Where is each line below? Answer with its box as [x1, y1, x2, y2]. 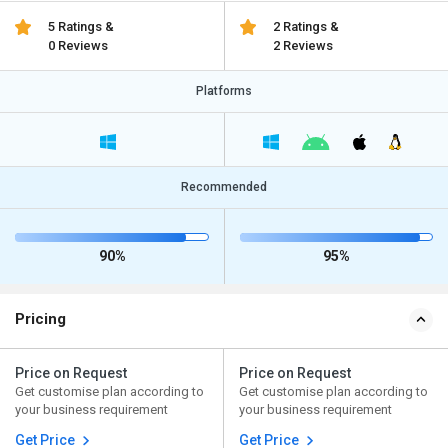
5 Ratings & [48, 19, 115, 34]
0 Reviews [48, 38, 109, 53]
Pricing [15, 310, 66, 329]
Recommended [181, 180, 267, 195]
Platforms [196, 84, 252, 98]
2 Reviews [272, 38, 333, 53]
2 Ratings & [272, 19, 339, 34]
